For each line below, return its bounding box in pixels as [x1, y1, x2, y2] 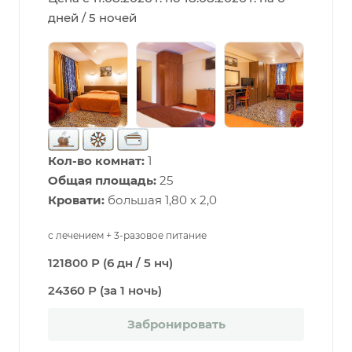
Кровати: [48, 192, 104, 207]
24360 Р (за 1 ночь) [48, 282, 162, 298]
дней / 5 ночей [48, 9, 137, 25]
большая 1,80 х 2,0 [104, 192, 217, 207]
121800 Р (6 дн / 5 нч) [48, 255, 173, 270]
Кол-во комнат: [48, 152, 145, 168]
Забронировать [126, 316, 225, 332]
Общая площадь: [48, 172, 156, 188]
